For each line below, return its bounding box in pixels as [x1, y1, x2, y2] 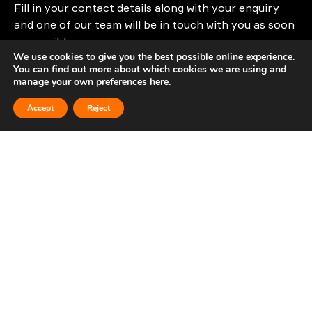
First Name [28, 145, 80, 157]
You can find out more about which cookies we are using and [13, 63, 286, 76]
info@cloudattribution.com [45, 65, 189, 79]
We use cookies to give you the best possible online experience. [13, 50, 295, 63]
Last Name [28, 208, 79, 219]
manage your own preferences [13, 75, 150, 88]
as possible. [14, 34, 75, 48]
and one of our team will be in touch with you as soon [14, 17, 295, 31]
